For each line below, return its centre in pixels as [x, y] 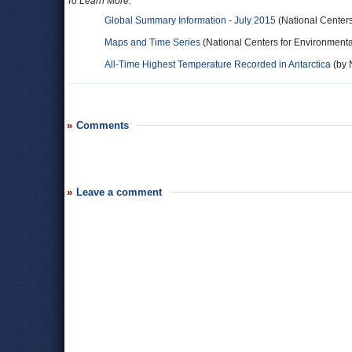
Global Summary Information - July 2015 [190, 20]
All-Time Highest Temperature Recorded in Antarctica [218, 64]
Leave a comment [119, 192]
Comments [103, 125]
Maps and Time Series [152, 42]
